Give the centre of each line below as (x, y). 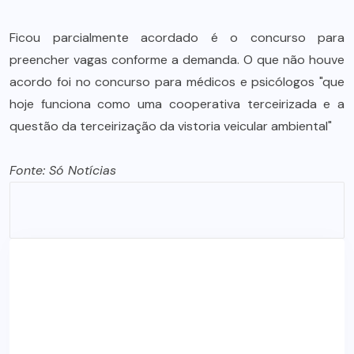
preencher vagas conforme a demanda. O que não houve (177, 59)
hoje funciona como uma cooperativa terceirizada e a (177, 104)
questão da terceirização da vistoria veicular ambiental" (171, 126)
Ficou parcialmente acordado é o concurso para (177, 37)
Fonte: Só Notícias (63, 170)
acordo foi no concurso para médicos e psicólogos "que (177, 81)
